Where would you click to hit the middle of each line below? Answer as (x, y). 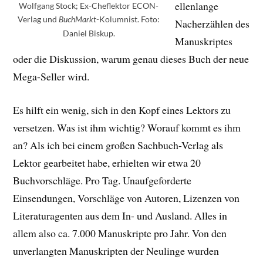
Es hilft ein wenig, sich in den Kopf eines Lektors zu (122, 109)
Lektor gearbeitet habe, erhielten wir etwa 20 (107, 162)
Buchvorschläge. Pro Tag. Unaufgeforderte (102, 180)
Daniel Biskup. (89, 33)
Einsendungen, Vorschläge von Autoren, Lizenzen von (127, 198)
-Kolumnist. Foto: (128, 19)
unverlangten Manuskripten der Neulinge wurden (116, 250)
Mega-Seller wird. (51, 76)
